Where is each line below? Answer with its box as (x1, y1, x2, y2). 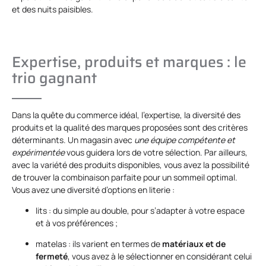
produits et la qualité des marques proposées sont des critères (12, 122, 248, 134)
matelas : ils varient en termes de (36, 238, 162, 250)
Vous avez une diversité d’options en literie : (12, 184, 175, 196)
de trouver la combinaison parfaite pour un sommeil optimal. (12, 172, 237, 183)
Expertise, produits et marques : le (12, 50, 246, 74)
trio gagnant (12, 66, 97, 90)
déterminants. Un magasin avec (12, 134, 134, 146)
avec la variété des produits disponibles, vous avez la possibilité (12, 159, 249, 171)
